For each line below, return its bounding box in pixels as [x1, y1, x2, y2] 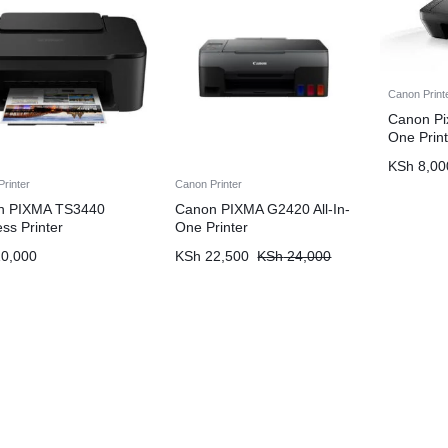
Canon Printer [175, 177, 243, 190]
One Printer [175, 218, 249, 235]
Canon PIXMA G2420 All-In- [175, 200, 351, 217]
